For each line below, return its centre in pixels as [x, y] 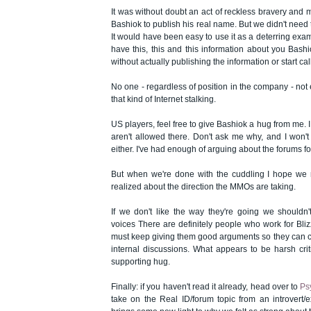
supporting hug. [141, 262]
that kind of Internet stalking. [163, 100]
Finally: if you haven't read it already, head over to [206, 287]
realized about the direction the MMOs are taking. [203, 187]
